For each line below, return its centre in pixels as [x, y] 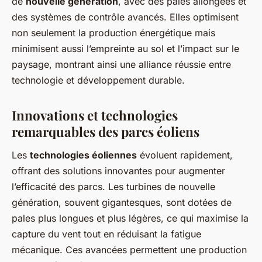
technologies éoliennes [83, 155]
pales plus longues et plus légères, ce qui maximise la [130, 218]
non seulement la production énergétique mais [113, 32]
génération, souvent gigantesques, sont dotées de [122, 202]
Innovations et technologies [95, 115]
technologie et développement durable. [98, 80]
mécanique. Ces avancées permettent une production [129, 249]
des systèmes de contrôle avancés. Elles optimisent [125, 17]
